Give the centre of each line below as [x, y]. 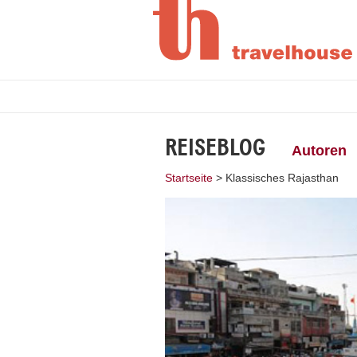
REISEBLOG [215, 148]
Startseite [189, 178]
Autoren [319, 151]
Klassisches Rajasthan [282, 178]
